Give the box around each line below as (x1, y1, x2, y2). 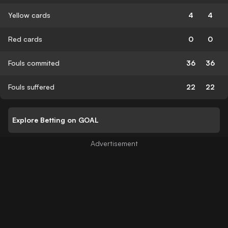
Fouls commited (8, 58, 60, 67)
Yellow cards (8, 10, 50, 19)
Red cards (8, 34, 42, 43)
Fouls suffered (8, 82, 54, 91)
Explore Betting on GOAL (12, 116, 99, 125)
